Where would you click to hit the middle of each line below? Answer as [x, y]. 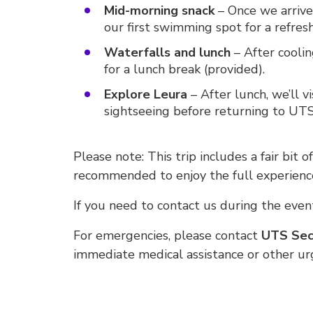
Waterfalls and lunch [167, 52]
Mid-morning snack [159, 10]
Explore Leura [146, 94]
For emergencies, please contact [167, 235]
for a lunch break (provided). [184, 69]
